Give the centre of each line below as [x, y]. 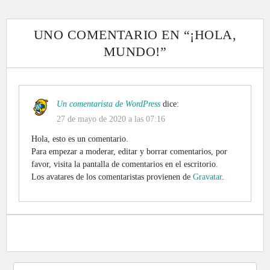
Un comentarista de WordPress [108, 104]
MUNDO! [132, 51]
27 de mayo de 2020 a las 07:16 [111, 119]
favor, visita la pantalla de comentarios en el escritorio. [125, 164]
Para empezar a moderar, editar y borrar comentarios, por [129, 151]
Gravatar [207, 177]
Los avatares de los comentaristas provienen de [112, 177]
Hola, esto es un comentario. [80, 139]
